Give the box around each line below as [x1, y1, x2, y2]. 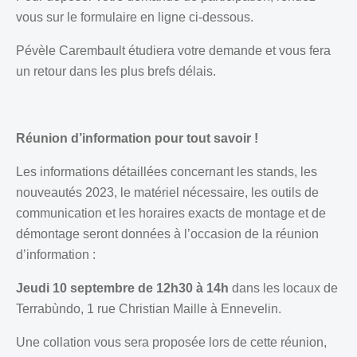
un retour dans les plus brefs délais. [16, 64, 219, 78]
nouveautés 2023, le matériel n [16, 185, 190, 199]
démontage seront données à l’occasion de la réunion [16, 226, 319, 241]
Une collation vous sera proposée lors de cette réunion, [16, 335, 327, 349]
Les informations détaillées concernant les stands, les [16, 164, 317, 178]
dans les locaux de [232, 280, 338, 295]
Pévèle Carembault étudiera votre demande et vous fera [16, 43, 331, 57]
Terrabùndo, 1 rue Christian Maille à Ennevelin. [16, 301, 281, 316]
